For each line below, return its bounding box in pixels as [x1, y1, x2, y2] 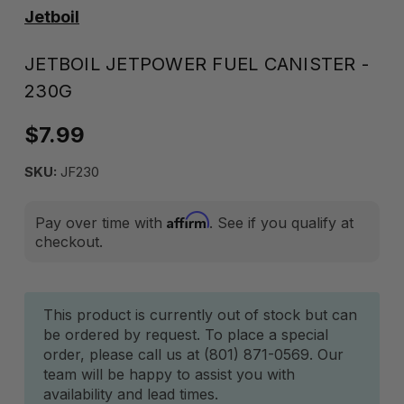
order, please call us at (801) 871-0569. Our [43, 345, 344, 363]
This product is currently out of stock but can [43, 306, 357, 324]
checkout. [35, 233, 103, 251]
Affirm [167, 211, 209, 229]
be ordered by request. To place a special [43, 326, 328, 344]
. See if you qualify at [209, 214, 353, 232]
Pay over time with [35, 214, 167, 232]
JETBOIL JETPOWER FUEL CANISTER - [24, 53, 369, 75]
